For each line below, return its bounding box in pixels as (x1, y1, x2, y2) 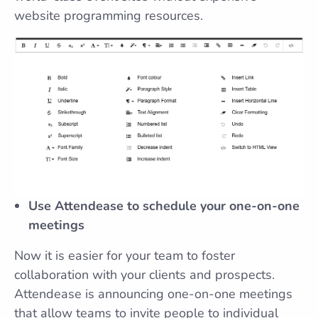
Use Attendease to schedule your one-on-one (28, 197, 300, 215)
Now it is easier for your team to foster (14, 247, 235, 265)
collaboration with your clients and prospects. (14, 266, 275, 284)
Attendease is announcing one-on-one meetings (14, 285, 292, 303)
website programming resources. (14, 7, 203, 24)
